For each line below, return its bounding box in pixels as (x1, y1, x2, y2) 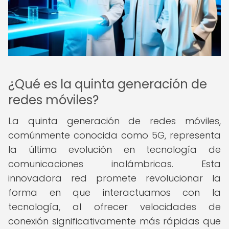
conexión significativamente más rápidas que (8, 215, 221, 227)
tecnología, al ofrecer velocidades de (8, 200, 221, 213)
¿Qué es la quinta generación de (8, 76, 207, 93)
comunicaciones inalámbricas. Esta (8, 157, 221, 170)
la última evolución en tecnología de (8, 143, 221, 156)
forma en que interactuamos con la (8, 186, 221, 199)
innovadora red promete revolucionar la (8, 172, 221, 185)
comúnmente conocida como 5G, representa (8, 129, 221, 142)
